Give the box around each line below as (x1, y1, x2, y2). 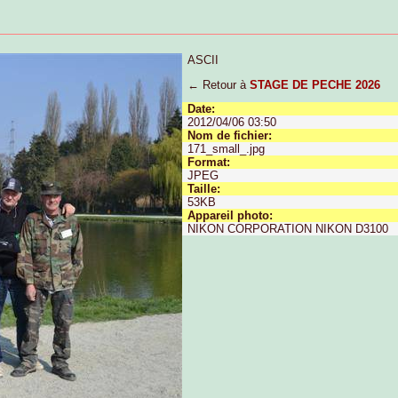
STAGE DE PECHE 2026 (250, 77, 381, 92)
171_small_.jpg (187, 142, 266, 156)
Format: (187, 155, 231, 170)
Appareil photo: (187, 209, 274, 223)
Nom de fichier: (187, 129, 273, 143)
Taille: (187, 182, 221, 196)
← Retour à (187, 77, 251, 92)
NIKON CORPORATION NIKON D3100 (187, 222, 389, 236)
